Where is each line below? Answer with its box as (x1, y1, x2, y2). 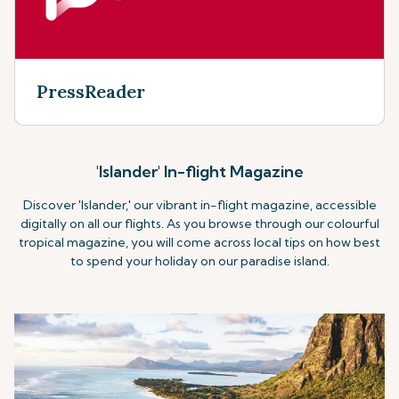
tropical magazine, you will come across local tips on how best (19, 234, 380, 250)
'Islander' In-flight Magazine (95, 161, 304, 182)
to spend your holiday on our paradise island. (69, 253, 330, 269)
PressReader (37, 80, 145, 102)
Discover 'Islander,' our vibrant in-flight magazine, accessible (22, 197, 377, 213)
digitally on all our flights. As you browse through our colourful (20, 216, 379, 232)
